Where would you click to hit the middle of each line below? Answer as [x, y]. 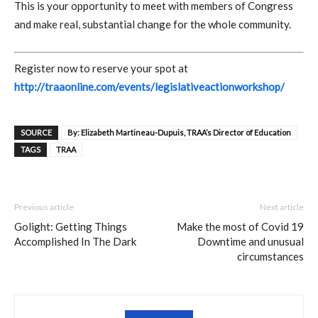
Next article [282, 207]
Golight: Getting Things [71, 226]
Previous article [44, 207]
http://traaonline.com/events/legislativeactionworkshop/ [149, 86]
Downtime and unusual [251, 241]
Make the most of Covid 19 [240, 226]
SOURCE [36, 132]
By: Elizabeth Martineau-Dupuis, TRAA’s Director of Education [179, 132]
